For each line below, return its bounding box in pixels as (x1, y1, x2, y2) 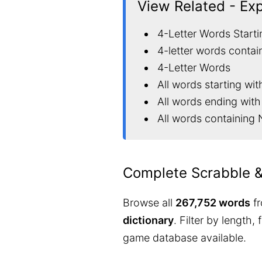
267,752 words (175, 196, 250, 209)
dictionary (123, 214, 174, 226)
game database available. (123, 232, 246, 244)
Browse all (123, 196, 175, 209)
